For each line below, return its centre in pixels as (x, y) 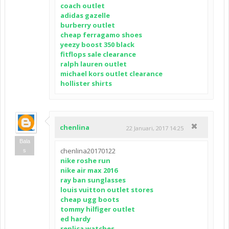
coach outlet (83, 6)
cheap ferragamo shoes (101, 35)
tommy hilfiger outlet (98, 209)
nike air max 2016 (89, 170)
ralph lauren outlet (94, 64)
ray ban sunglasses (93, 180)
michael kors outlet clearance (111, 74)
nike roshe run (85, 161)
